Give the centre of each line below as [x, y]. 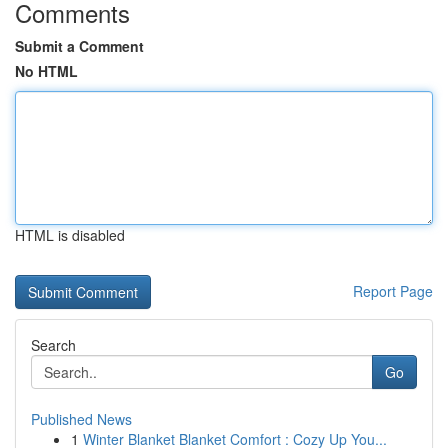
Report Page [393, 291]
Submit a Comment [79, 46]
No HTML [46, 71]
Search [53, 345]
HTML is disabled [70, 235]
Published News [81, 419]
